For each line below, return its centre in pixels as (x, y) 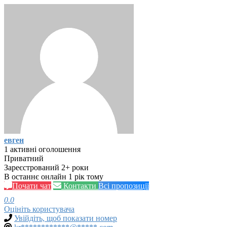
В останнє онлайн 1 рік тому (54, 176)
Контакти (80, 185)
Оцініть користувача (39, 209)
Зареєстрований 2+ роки (46, 167)
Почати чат (32, 185)
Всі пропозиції (124, 185)
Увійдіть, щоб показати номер (66, 218)
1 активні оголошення (42, 149)
